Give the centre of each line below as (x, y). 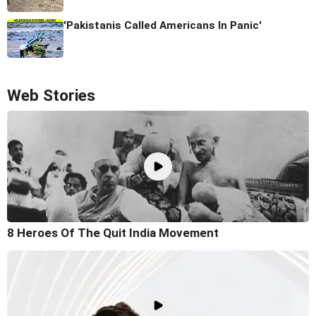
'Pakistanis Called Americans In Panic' (163, 26)
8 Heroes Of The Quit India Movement (113, 232)
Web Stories (51, 96)
